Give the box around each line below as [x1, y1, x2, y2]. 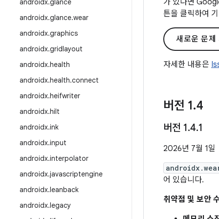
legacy [50, 201, 71, 210]
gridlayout [50, 44, 83, 53]
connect [72, 76, 99, 85]
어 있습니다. [163, 175, 204, 185]
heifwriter [50, 91, 80, 100]
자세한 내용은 [163, 60, 211, 69]
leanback [50, 185, 79, 194]
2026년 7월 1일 [163, 144, 216, 153]
